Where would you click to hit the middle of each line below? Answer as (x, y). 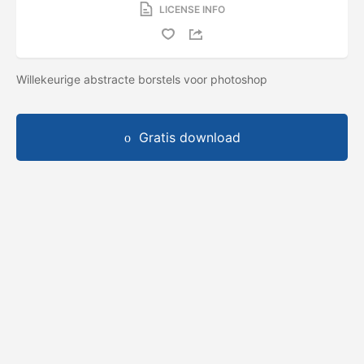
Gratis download (189, 137)
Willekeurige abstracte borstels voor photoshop (143, 79)
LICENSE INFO (192, 9)
